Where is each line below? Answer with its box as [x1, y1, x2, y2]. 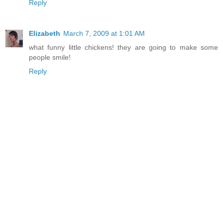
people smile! [29, 53, 71, 61]
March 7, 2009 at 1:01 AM [63, 29, 145, 37]
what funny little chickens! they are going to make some [29, 43, 218, 51]
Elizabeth [29, 29, 60, 37]
